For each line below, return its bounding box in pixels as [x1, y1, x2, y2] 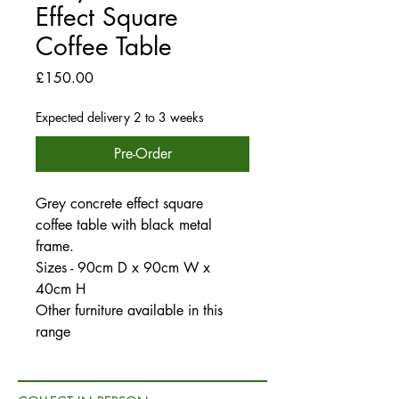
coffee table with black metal [36, 216, 212, 235]
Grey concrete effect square [36, 194, 203, 214]
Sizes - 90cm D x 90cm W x [36, 258, 215, 278]
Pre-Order [113, 144, 172, 164]
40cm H [36, 280, 90, 299]
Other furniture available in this [36, 301, 223, 321]
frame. [36, 237, 74, 256]
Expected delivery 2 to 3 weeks [36, 109, 204, 126]
